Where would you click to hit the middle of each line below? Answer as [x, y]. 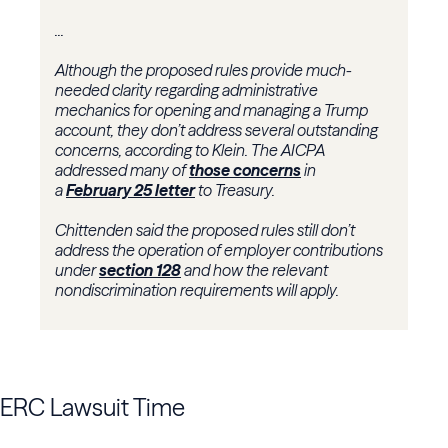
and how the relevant [254, 270]
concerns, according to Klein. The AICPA [189, 150]
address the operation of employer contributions [219, 250]
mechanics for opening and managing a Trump [211, 110]
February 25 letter [130, 190]
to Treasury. [235, 190]
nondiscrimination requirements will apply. [197, 290]
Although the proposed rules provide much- [203, 70]
